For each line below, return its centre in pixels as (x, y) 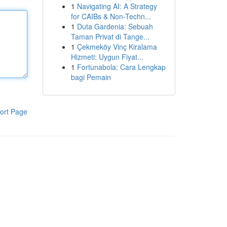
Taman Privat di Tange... (110, 36)
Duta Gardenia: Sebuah (115, 26)
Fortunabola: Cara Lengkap (121, 67)
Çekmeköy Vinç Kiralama (117, 47)
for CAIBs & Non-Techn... (111, 16)
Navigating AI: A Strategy (117, 6)
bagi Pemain (91, 77)
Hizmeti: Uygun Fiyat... (107, 57)
